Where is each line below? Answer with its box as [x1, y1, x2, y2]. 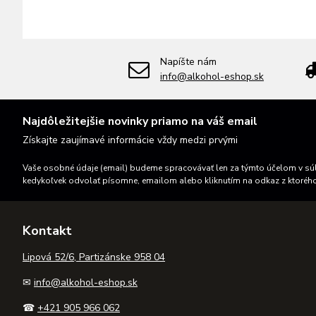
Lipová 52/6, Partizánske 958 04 [23, 250, 165, 264]
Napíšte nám [160, 55, 217, 68]
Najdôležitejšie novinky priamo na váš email [23, 114, 257, 129]
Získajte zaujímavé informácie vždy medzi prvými [23, 133, 238, 147]
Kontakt [23, 222, 72, 239]
